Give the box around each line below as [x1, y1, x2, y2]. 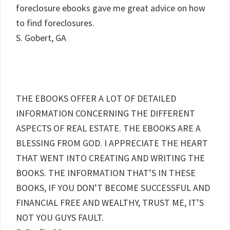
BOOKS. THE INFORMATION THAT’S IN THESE [16, 167, 196, 179]
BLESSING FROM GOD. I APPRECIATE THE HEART [16, 137, 208, 149]
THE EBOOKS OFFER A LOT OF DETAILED [16, 92, 176, 104]
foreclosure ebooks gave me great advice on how [16, 2, 205, 14]
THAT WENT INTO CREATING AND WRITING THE [16, 152, 205, 164]
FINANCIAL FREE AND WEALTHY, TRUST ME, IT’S [16, 197, 204, 208]
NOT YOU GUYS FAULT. [16, 212, 104, 223]
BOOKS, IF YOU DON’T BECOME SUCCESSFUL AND [16, 182, 210, 194]
